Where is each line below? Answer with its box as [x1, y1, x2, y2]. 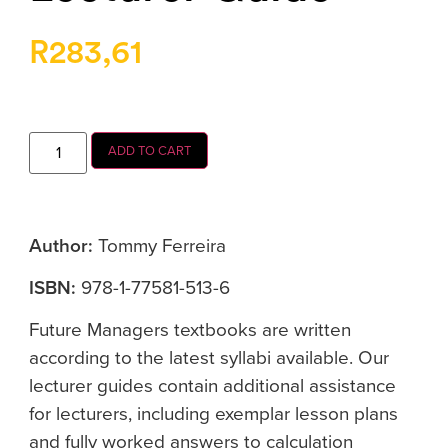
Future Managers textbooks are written [29, 315, 351, 345]
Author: [29, 230, 93, 260]
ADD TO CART [108, 140, 192, 160]
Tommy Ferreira [93, 230, 226, 260]
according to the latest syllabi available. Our [29, 343, 389, 373]
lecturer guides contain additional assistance [29, 371, 396, 401]
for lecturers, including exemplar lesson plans [29, 399, 398, 429]
